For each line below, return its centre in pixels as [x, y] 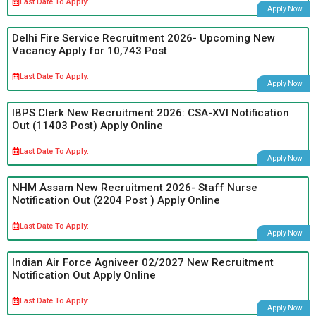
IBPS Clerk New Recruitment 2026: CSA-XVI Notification [151, 113]
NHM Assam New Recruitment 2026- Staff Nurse [135, 187]
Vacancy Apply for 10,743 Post [90, 50]
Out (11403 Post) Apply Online [87, 125]
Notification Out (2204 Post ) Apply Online [116, 200]
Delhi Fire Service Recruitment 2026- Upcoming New [144, 38]
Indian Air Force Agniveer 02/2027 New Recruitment [143, 262]
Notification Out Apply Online [84, 275]
